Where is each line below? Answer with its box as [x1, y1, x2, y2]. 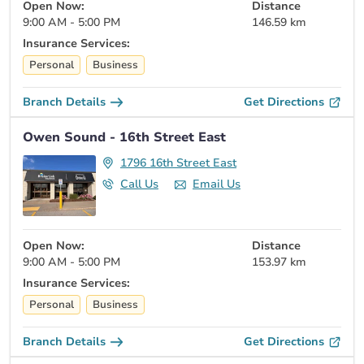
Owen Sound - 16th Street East [23, 128, 226, 147]
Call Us [120, 176, 158, 193]
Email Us [193, 176, 240, 193]
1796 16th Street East [120, 155, 236, 171]
